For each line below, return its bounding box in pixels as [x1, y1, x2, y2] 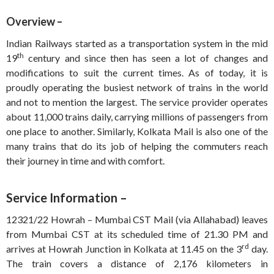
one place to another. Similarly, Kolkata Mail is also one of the [6, 125, 268, 138]
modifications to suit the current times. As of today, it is [6, 67, 268, 79]
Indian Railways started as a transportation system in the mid [6, 37, 268, 50]
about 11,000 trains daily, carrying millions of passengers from [6, 111, 268, 123]
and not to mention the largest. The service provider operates [6, 96, 268, 108]
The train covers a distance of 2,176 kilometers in [6, 257, 268, 270]
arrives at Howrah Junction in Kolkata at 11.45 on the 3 [6, 243, 242, 255]
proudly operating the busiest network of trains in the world [6, 81, 268, 94]
